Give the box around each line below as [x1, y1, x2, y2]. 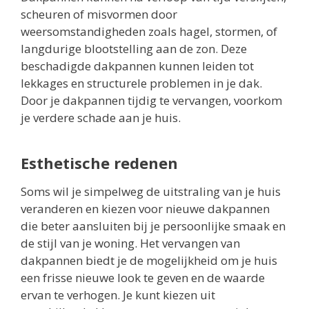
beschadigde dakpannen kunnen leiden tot [21, 57, 254, 74]
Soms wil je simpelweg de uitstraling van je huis [21, 183, 281, 199]
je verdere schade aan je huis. [21, 109, 181, 126]
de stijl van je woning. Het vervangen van [21, 235, 240, 251]
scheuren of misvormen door [21, 6, 177, 22]
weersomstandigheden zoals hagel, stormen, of [21, 23, 277, 39]
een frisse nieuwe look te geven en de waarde [21, 269, 265, 286]
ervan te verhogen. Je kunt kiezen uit [21, 286, 215, 303]
